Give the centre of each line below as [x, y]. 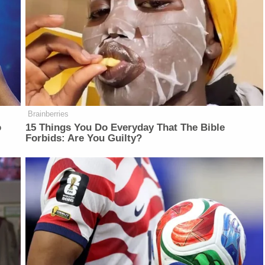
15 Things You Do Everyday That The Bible [125, 128]
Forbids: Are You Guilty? [84, 138]
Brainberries [49, 114]
